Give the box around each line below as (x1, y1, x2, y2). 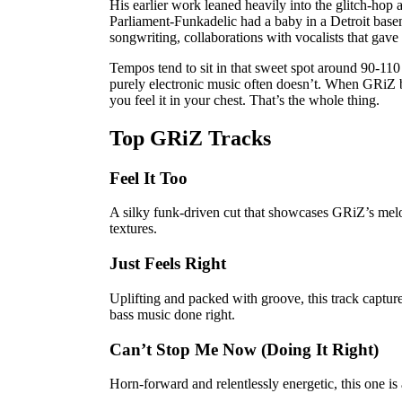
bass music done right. (109, 306, 235, 322)
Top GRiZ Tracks (109, 126, 271, 150)
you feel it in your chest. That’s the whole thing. (109, 92, 380, 108)
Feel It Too (109, 168, 188, 188)
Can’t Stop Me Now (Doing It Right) (109, 339, 379, 359)
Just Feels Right (109, 254, 226, 274)
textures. (109, 221, 157, 237)
